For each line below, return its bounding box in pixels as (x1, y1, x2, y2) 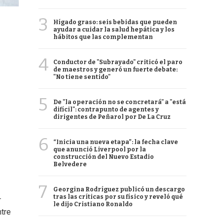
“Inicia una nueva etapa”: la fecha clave (53, 139, 178, 146)
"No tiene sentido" (53, 74, 110, 80)
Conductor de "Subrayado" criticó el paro (53, 59, 183, 66)
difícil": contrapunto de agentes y (53, 106, 159, 113)
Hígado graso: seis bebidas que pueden (53, 19, 177, 26)
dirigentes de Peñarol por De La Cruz (53, 113, 171, 120)
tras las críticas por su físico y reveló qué (53, 193, 183, 200)
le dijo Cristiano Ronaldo (53, 201, 133, 208)
